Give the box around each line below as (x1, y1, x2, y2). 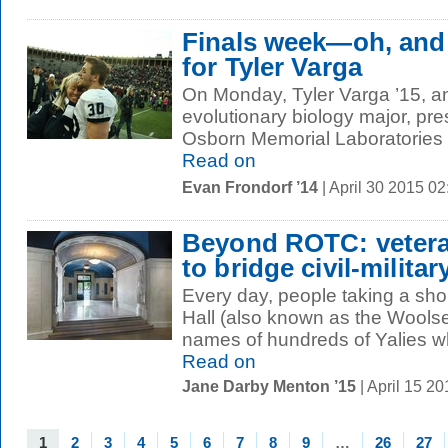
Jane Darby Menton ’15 (182, 377, 356, 395)
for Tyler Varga (182, 53, 362, 81)
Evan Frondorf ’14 (182, 178, 318, 196)
